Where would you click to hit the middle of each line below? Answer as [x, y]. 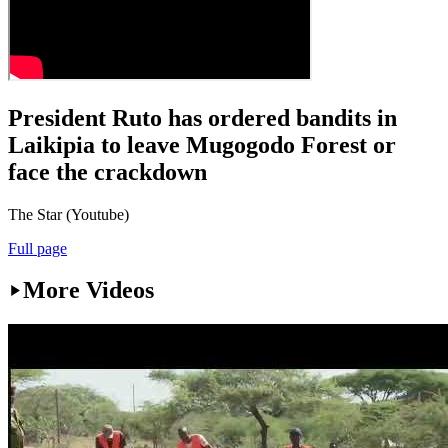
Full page [37, 248]
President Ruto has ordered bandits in [202, 117]
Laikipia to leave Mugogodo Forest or [202, 144]
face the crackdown [107, 171]
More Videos [88, 290]
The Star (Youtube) [68, 214]
